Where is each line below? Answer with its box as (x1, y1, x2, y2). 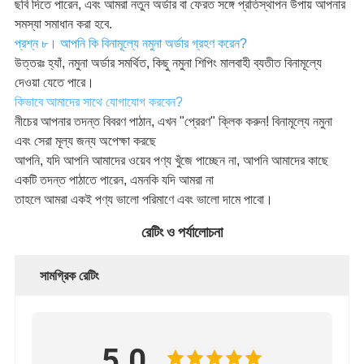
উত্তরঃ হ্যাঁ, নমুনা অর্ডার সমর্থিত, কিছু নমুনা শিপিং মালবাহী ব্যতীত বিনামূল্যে (14, 56, 322, 71)
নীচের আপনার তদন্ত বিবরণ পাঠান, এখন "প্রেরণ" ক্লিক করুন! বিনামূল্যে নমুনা (14, 115, 332, 129)
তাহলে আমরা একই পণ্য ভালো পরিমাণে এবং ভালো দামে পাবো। (14, 193, 273, 207)
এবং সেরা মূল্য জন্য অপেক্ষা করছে (14, 134, 156, 149)
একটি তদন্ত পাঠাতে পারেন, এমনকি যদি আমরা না (14, 173, 214, 188)
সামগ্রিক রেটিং (39, 268, 99, 284)
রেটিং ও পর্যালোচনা (141, 223, 223, 241)
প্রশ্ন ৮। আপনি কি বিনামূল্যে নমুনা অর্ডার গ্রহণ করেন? (14, 37, 247, 51)
